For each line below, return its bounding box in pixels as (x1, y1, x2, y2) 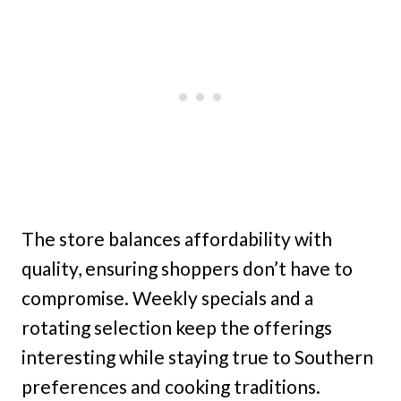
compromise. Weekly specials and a (21, 286, 313, 310)
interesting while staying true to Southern (21, 346, 373, 369)
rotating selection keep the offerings (21, 316, 332, 339)
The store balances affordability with (21, 227, 332, 251)
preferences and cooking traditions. (21, 375, 320, 398)
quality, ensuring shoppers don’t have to (21, 257, 353, 280)
